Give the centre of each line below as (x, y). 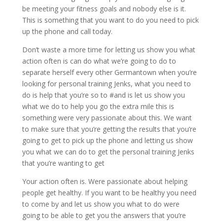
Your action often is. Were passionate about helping (105, 181)
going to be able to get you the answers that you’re (104, 215)
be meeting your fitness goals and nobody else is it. (104, 9)
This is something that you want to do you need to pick (110, 20)
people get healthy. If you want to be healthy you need (109, 193)
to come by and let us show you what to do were (101, 204)
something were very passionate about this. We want (107, 118)
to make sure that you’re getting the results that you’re (109, 129)
